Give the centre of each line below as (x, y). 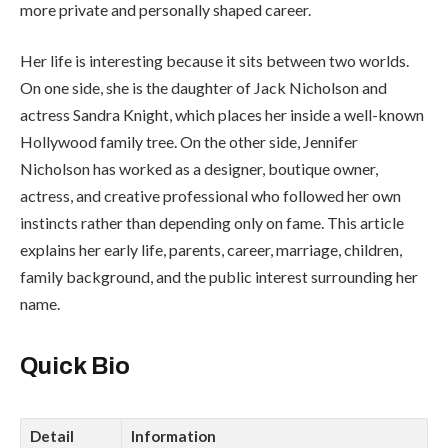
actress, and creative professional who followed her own (210, 196)
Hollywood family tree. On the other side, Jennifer (189, 142)
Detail (52, 435)
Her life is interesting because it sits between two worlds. (214, 61)
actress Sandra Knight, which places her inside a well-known (222, 115)
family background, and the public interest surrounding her (219, 277)
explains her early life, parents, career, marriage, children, (211, 250)
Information (173, 435)
